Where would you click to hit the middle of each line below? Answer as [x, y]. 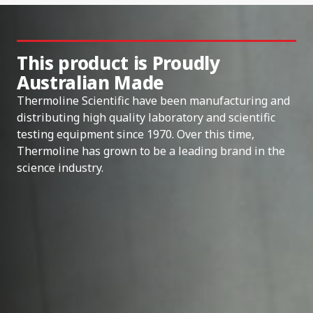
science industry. [60, 167]
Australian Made [91, 82]
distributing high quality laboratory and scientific [146, 117]
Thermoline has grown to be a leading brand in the [151, 151]
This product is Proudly [118, 63]
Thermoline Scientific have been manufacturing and [153, 100]
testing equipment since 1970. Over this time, [136, 134]
